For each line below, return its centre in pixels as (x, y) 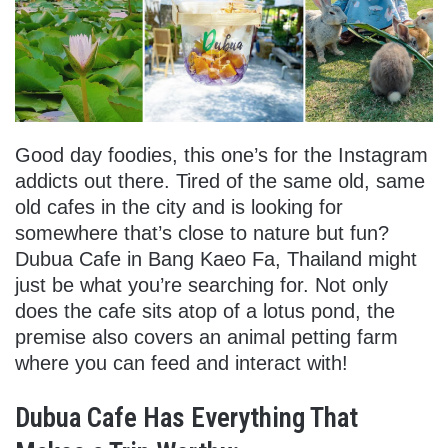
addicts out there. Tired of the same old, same (220, 180)
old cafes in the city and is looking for (179, 206)
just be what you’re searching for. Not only (201, 284)
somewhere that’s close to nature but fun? (202, 232)
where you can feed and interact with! (181, 362)
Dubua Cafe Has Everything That (186, 417)
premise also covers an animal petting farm (206, 336)
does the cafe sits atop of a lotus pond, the (205, 310)
